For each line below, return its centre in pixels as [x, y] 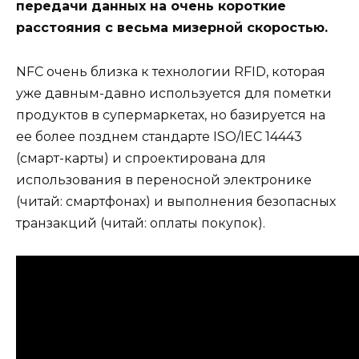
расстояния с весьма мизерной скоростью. [172, 28]
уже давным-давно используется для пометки [174, 93]
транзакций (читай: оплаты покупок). [141, 223]
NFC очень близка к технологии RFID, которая [171, 71]
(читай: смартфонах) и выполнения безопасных [176, 201]
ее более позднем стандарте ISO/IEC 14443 [159, 136]
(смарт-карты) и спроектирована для [141, 158]
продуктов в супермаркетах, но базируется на [171, 115]
